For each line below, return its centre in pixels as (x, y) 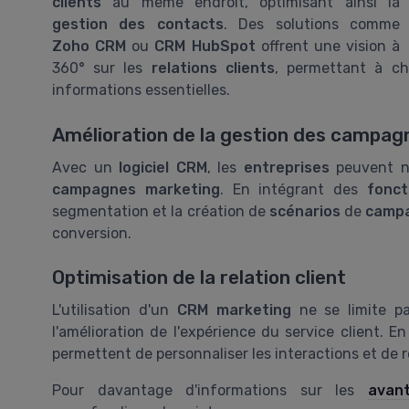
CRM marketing (234, 310)
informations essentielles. (141, 90)
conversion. (92, 233)
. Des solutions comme (312, 25)
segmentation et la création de (161, 211)
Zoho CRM (89, 47)
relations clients (213, 68)
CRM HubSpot (205, 47)
